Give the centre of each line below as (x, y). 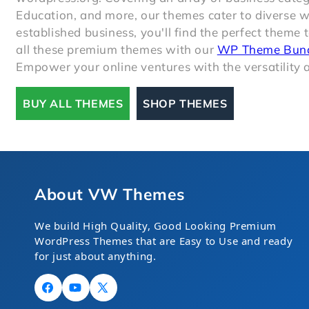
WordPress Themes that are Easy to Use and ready (164, 241)
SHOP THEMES (185, 103)
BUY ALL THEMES (73, 103)
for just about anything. (96, 256)
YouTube (88, 295)
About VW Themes (110, 194)
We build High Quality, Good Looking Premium (156, 226)
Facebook (63, 295)
